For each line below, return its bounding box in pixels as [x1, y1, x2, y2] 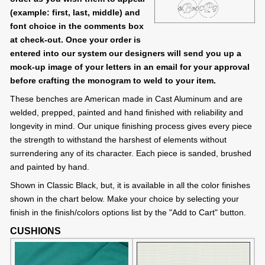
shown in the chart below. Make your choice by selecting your [10, 194, 239, 204]
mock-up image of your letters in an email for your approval [10, 62, 250, 72]
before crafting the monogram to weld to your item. [10, 76, 216, 86]
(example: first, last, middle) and [10, 8, 140, 18]
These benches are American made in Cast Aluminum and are [10, 94, 243, 104]
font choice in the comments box [10, 21, 144, 31]
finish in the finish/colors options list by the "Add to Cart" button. [10, 208, 246, 218]
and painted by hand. [10, 162, 89, 172]
